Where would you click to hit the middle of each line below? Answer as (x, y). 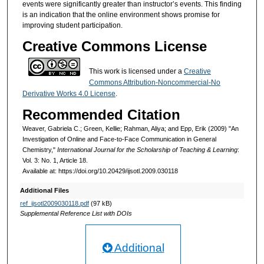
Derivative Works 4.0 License (69, 93)
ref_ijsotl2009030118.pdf (54, 203)
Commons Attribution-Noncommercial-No (154, 82)
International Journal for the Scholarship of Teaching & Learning (147, 150)
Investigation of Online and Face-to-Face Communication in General (119, 139)
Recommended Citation (101, 115)
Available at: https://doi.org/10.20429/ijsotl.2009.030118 (100, 171)
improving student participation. (72, 26)
